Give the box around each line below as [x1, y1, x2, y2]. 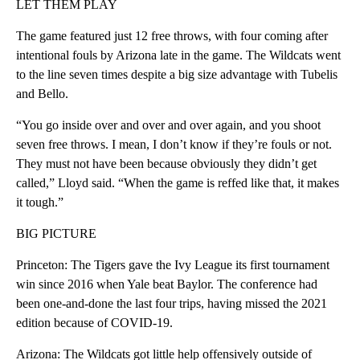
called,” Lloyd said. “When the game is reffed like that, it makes [16, 175, 339, 190]
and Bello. [16, 86, 68, 100]
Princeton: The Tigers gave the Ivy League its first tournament [16, 257, 329, 272]
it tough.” [16, 194, 63, 209]
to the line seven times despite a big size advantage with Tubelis [16, 67, 337, 81]
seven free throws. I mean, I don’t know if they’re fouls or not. [16, 137, 332, 151]
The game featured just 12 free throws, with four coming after [16, 28, 328, 43]
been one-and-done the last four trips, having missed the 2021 [16, 296, 327, 310]
